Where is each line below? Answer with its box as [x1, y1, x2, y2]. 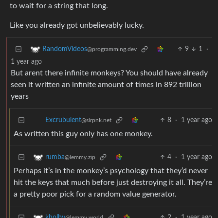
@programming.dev [87, 46, 137, 53]
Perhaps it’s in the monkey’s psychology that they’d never [14, 167, 208, 175]
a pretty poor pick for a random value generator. [14, 190, 177, 199]
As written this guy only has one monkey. [14, 130, 153, 138]
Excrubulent [45, 117, 81, 124]
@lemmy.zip [65, 154, 95, 161]
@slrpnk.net [81, 117, 111, 124]
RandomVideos [42, 46, 87, 53]
